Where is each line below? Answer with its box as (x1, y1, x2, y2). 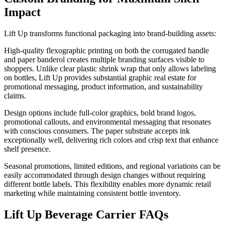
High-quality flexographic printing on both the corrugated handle (4, 46, 209, 55)
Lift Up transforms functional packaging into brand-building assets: (4, 29, 216, 38)
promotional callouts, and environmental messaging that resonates (4, 117, 211, 126)
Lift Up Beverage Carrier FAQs (4, 207, 168, 221)
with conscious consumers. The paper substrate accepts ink (4, 126, 190, 135)
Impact (4, 5, 41, 19)
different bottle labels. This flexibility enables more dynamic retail (4, 179, 211, 188)
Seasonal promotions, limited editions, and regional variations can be (4, 161, 220, 170)
